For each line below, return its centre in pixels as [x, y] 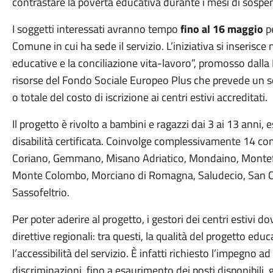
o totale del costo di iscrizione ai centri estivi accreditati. [140, 97]
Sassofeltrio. [41, 192]
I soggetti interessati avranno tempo [96, 29]
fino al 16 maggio [222, 29]
